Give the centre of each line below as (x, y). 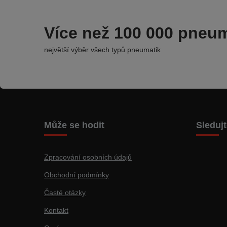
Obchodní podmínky (77, 175)
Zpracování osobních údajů (88, 157)
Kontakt (56, 210)
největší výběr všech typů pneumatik (102, 50)
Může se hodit (74, 125)
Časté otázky (65, 193)
